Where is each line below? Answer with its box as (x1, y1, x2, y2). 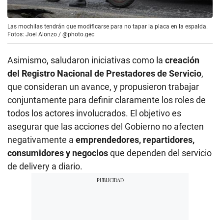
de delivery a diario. (7, 161, 82, 171)
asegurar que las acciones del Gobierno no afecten (7, 121, 204, 132)
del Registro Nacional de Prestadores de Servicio (7, 68, 201, 79)
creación (165, 55, 199, 65)
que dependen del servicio (108, 147, 212, 158)
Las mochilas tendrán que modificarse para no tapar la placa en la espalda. (7, 23, 208, 30)
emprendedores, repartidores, (76, 134, 194, 145)
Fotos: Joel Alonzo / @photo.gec (7, 30, 94, 38)
